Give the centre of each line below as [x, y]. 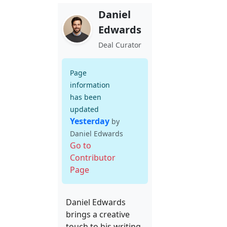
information [90, 85]
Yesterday [90, 121]
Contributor [93, 158]
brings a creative [98, 214]
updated [84, 109]
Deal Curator [120, 45]
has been [86, 97]
